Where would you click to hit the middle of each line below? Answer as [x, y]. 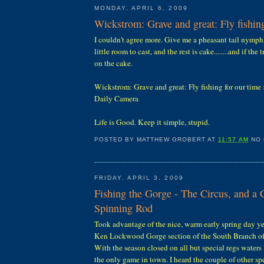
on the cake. [113, 63]
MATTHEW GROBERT [171, 139]
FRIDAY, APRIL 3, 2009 [139, 178]
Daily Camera [116, 98]
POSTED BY [116, 139]
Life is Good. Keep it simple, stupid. [152, 122]
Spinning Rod [123, 208]
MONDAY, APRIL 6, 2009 [141, 8]
